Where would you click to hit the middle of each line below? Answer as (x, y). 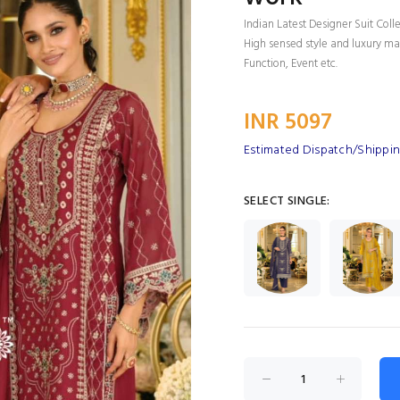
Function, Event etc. (291, 64)
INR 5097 (288, 123)
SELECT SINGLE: (287, 201)
